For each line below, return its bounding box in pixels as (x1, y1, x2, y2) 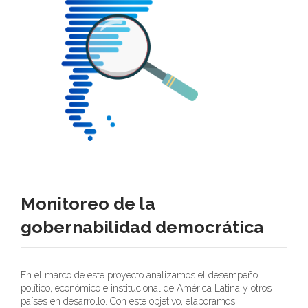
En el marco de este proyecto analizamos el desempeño (21, 269, 258, 281)
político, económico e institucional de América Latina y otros (21, 283, 272, 294)
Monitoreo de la (21, 193, 155, 214)
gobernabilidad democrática (21, 217, 264, 238)
